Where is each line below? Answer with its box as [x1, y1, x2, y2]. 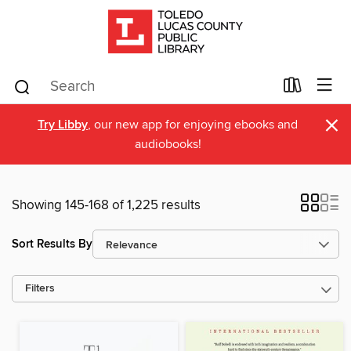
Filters [25, 282, 55, 295]
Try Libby [38, 117, 88, 133]
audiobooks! [134, 136, 201, 152]
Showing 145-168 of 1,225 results [12, 197, 201, 214]
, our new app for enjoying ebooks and [88, 117, 298, 132]
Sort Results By [12, 236, 92, 251]
